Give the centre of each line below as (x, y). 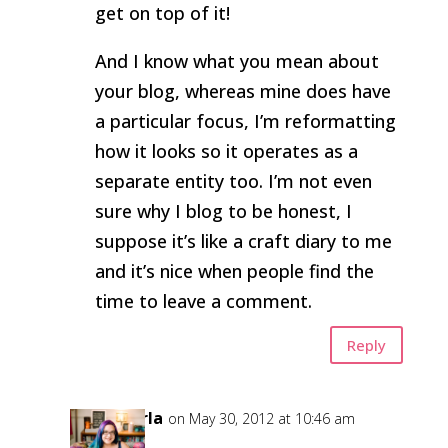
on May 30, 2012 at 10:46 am (261, 418)
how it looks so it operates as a (226, 151)
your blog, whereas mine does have (242, 91)
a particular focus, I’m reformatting (245, 121)
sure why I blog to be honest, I (223, 211)
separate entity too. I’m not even (233, 181)
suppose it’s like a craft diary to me (243, 241)
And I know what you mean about (236, 61)
